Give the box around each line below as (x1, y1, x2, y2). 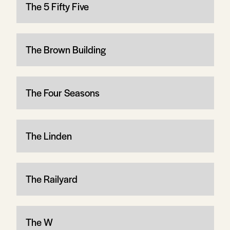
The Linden (25, 128, 72, 143)
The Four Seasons (25, 85, 100, 100)
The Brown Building (25, 42, 106, 56)
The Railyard (25, 171, 78, 186)
